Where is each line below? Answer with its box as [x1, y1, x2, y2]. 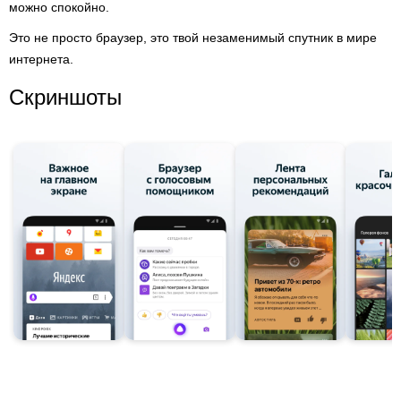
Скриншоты [9, 85, 122, 109]
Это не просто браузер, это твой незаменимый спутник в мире [9, 30, 377, 45]
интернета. [9, 52, 73, 66]
